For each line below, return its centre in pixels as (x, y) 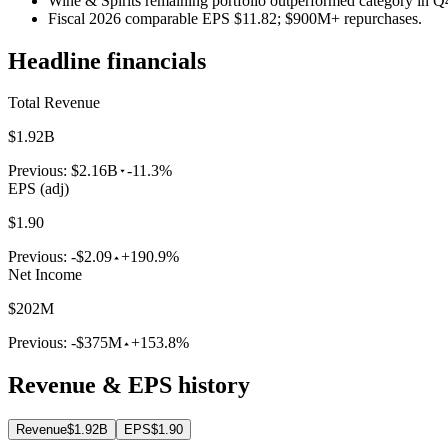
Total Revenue (54, 103)
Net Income (45, 275)
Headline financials (107, 60)
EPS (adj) (38, 189)
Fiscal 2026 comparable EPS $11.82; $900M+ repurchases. (235, 18)
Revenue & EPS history (129, 385)
